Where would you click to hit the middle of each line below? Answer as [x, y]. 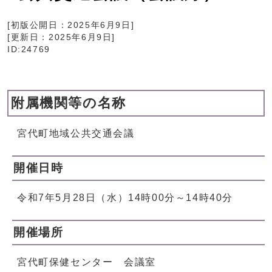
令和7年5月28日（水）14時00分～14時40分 [125, 198]
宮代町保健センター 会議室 [87, 262]
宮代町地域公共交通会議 [76, 134]
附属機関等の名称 [69, 103]
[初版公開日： [38, 25]
